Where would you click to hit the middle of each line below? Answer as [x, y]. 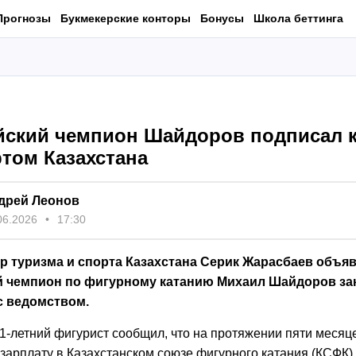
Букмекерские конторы [126, 18]
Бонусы [222, 18]
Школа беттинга [298, 18]
